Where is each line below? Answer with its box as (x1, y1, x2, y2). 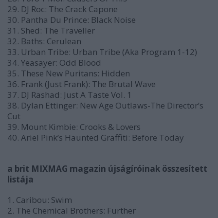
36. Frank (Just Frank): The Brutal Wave (7, 78, 156, 90)
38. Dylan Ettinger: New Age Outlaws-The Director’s (7, 100, 203, 111)
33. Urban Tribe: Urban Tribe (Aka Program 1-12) (7, 46, 197, 57)
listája (7, 174, 34, 185)
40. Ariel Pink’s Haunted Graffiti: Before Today (7, 132, 184, 143)
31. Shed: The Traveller (7, 25, 95, 36)
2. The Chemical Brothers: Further (7, 205, 136, 216)
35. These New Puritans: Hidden (7, 68, 130, 79)
